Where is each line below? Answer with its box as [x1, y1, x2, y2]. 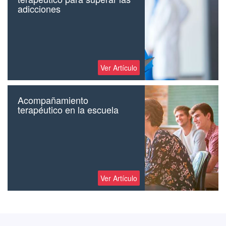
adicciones [18, 2, 61, 16]
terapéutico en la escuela [18, 103, 119, 117]
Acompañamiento [18, 93, 88, 107]
